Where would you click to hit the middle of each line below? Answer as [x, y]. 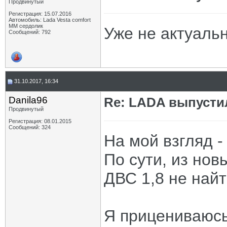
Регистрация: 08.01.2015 [40, 121]
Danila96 [28, 100]
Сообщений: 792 [30, 32]
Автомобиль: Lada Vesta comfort [50, 20]
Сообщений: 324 [30, 127]
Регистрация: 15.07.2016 [40, 14]
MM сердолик [26, 26]
